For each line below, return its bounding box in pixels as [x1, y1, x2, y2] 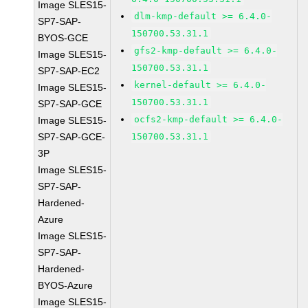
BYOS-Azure [38, 280, 93, 291]
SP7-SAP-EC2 [38, 65, 100, 76]
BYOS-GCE [38, 32, 89, 43]
